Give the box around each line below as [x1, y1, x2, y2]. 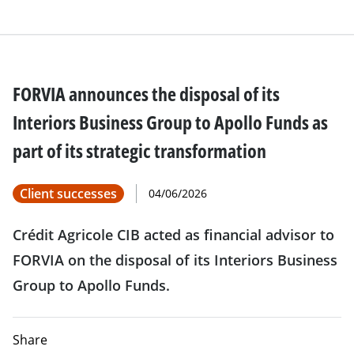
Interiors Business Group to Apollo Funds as [13, 109, 328, 135]
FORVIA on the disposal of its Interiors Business [13, 250, 337, 269]
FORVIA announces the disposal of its [13, 81, 280, 107]
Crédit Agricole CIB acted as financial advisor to [13, 225, 334, 244]
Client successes [20, 185, 117, 202]
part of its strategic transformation [13, 137, 266, 164]
